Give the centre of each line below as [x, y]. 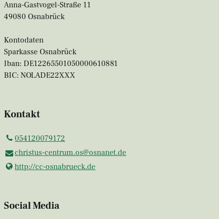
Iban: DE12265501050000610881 [61, 64]
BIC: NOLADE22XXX [40, 76]
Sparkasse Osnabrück [40, 52]
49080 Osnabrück [34, 17]
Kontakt [22, 115]
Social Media [32, 206]
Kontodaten [24, 40]
